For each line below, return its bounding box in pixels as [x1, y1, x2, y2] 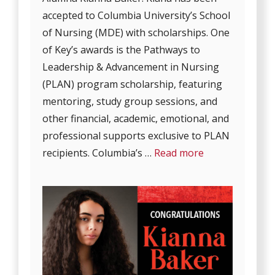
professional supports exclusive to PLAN [42, 129, 230, 143]
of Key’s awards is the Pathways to [42, 43, 201, 57]
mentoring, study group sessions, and [42, 95, 218, 109]
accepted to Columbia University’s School [42, 9, 231, 23]
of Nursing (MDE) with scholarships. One [42, 26, 230, 40]
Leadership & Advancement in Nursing [42, 60, 220, 74]
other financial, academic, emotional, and [42, 112, 230, 126]
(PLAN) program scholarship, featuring [42, 77, 223, 91]
